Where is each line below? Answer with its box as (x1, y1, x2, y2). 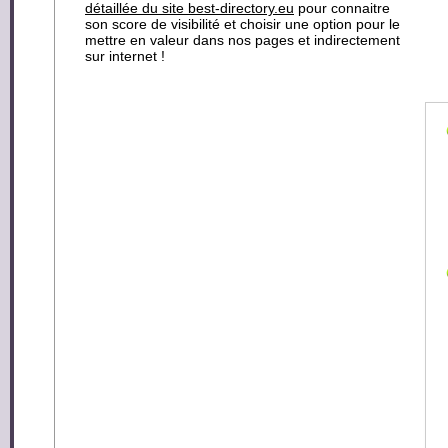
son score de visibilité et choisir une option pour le (85, 16, 400, 32)
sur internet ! (85, 48, 165, 64)
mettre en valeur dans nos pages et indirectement (85, 32, 400, 48)
